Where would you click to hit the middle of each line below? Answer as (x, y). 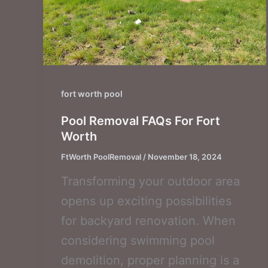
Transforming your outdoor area (150, 181)
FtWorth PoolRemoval (102, 156)
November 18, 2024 (185, 156)
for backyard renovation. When (148, 220)
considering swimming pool (138, 240)
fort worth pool (92, 93)
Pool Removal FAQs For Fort (141, 121)
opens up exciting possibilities (146, 201)
